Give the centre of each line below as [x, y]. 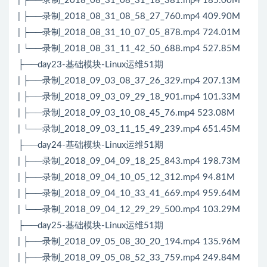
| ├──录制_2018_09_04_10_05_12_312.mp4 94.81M [126, 178]
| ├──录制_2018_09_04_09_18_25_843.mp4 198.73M [129, 162]
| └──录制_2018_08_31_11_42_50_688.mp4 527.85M [129, 49]
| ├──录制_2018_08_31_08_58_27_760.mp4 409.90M [129, 17]
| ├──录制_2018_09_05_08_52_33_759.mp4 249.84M [129, 258]
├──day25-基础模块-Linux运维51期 [91, 226]
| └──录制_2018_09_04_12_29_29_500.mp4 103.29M [129, 210]
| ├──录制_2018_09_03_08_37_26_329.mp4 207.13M [129, 81]
